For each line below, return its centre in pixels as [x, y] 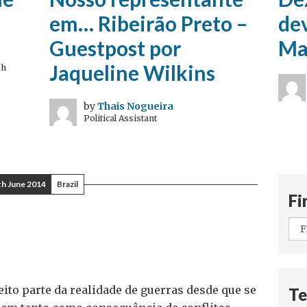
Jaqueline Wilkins [133, 73]
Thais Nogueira [136, 106]
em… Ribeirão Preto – [149, 23]
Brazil [68, 184]
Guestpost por [115, 48]
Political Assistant [121, 118]
